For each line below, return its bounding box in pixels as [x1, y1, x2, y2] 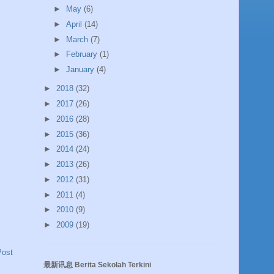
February [65, 50, 100, 59]
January [65, 65, 97, 75]
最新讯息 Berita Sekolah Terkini [43, 260, 151, 269]
